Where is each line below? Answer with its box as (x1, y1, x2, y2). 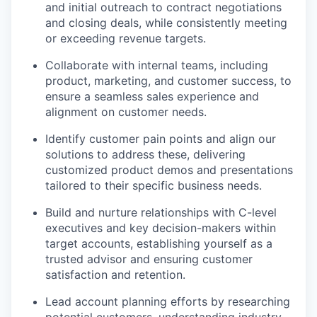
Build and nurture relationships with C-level (45, 205, 277, 220)
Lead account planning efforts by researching (45, 294, 290, 309)
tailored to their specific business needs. (45, 178, 262, 193)
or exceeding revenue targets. (45, 31, 206, 46)
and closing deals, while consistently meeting (45, 16, 287, 30)
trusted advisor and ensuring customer (45, 252, 253, 267)
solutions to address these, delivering (45, 147, 246, 162)
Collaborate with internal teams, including (45, 58, 268, 73)
